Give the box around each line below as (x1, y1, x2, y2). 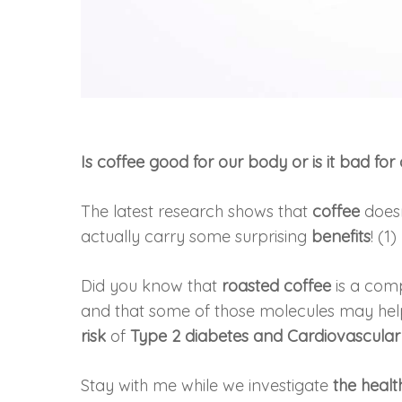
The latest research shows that (81, 200, 313, 222)
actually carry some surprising (81, 225, 312, 247)
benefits (311, 225, 371, 247)
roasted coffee (222, 275, 332, 296)
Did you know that (81, 275, 223, 296)
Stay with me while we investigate (81, 374, 334, 396)
